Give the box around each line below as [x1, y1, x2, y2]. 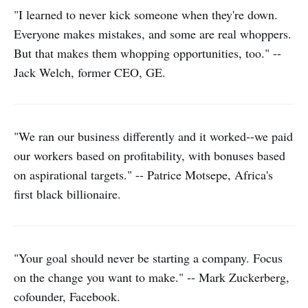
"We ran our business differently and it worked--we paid [14, 128, 293, 144]
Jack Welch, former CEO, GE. [14, 64, 166, 80]
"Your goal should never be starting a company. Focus [14, 250, 283, 266]
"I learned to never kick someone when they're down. [14, 6, 278, 23]
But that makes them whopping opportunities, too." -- [14, 45, 281, 61]
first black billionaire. [14, 186, 121, 202]
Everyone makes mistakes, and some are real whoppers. [14, 25, 291, 42]
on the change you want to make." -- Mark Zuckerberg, [14, 269, 289, 285]
